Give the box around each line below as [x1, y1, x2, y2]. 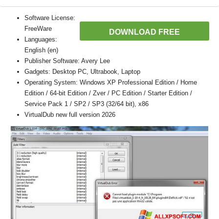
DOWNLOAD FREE [109, 28, 180, 36]
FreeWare [24, 25, 52, 32]
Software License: [24, 14, 75, 22]
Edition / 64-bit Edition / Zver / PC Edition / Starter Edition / [24, 89, 192, 97]
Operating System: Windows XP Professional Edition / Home [24, 79, 197, 86]
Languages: [24, 36, 57, 43]
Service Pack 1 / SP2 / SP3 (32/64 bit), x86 [24, 100, 149, 108]
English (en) [24, 46, 58, 54]
